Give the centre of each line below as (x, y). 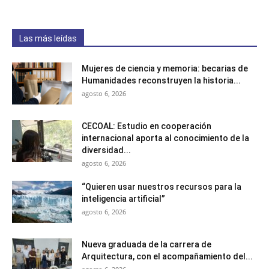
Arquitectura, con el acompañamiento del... (167, 256)
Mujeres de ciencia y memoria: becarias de (165, 68)
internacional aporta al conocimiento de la (165, 138)
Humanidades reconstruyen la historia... (161, 80)
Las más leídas (48, 38)
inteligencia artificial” (123, 198)
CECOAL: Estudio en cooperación (147, 126)
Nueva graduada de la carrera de (147, 244)
